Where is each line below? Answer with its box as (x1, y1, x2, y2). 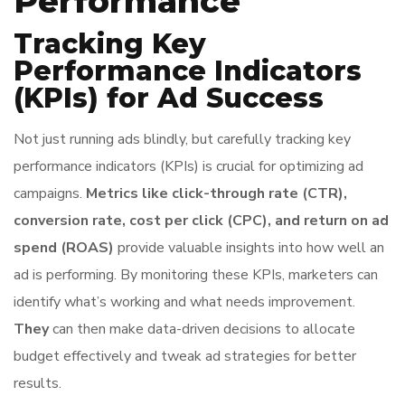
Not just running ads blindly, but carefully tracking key (14, 129, 351, 149)
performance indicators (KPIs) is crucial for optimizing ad (14, 156, 363, 176)
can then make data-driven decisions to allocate (49, 319, 355, 339)
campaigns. (14, 184, 86, 203)
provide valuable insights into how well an (114, 238, 384, 258)
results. (14, 373, 61, 393)
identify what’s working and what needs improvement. (14, 292, 355, 312)
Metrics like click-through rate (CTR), (86, 184, 347, 203)
